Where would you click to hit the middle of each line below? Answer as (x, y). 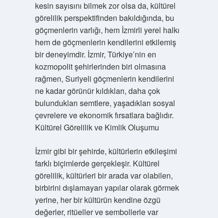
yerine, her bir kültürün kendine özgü (98, 200)
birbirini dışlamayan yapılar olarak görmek (107, 188)
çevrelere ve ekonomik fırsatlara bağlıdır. (104, 115)
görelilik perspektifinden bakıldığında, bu (104, 18)
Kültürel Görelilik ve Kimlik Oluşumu (97, 127)
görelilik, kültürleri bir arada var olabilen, (104, 175)
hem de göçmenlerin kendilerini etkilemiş (105, 42)
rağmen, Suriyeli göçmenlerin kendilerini (104, 79)
